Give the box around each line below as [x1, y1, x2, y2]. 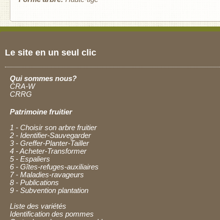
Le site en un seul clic [5, 48, 96, 57]
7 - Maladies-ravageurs [10, 170, 84, 179]
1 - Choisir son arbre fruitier [10, 123, 97, 132]
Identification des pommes [10, 210, 94, 218]
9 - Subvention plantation [10, 186, 88, 194]
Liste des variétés [10, 202, 66, 210]
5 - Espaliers [10, 155, 50, 163]
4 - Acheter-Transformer [10, 147, 86, 155]
